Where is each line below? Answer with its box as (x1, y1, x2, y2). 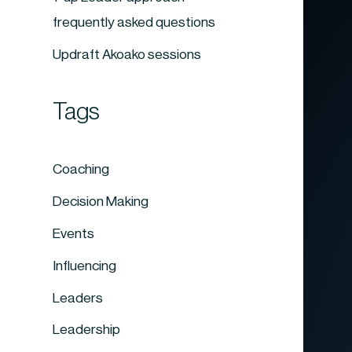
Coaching (53, 163, 110, 177)
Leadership (53, 323, 121, 337)
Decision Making (53, 195, 149, 209)
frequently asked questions (53, 15, 216, 29)
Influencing (53, 258, 117, 273)
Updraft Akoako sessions (53, 47, 202, 61)
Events (53, 226, 95, 240)
